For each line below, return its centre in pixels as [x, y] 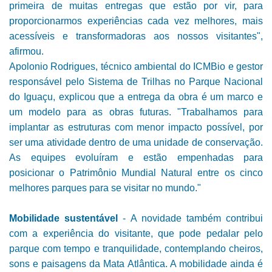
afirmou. [26, 52]
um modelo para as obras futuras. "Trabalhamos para [136, 112]
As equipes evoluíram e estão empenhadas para [136, 158]
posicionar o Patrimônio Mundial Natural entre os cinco [136, 173]
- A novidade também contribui [191, 219]
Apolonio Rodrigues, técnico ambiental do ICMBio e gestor [136, 67]
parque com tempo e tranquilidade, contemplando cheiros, [136, 249]
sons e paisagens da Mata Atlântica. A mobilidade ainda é [136, 264]
